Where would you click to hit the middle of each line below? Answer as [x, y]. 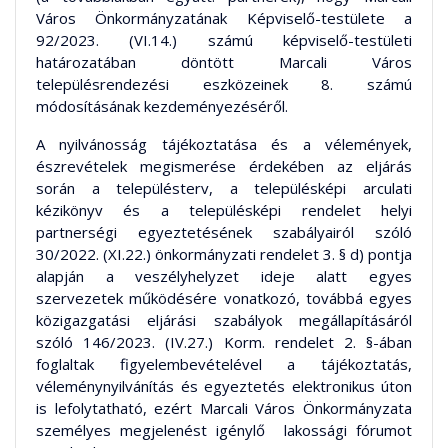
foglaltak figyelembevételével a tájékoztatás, [224, 363]
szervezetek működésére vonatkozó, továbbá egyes [224, 297]
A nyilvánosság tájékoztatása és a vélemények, [224, 143]
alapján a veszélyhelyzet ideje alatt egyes [224, 275]
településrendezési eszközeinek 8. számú [224, 83]
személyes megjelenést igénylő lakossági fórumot [224, 429]
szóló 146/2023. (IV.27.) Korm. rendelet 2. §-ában [224, 341]
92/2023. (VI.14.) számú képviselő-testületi [224, 39]
